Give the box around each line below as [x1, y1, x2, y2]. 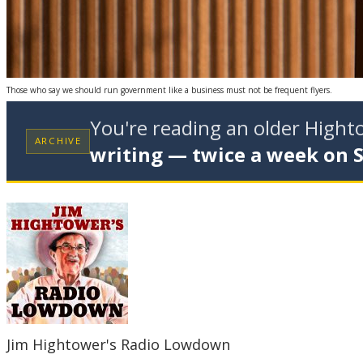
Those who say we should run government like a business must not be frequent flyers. [6, 84, 332, 96]
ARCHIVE [34, 135, 82, 147]
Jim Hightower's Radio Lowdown [6, 335, 230, 355]
